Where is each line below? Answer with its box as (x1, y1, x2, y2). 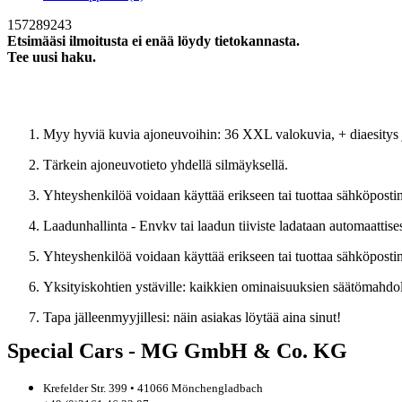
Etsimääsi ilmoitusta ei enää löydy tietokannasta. (7, 32, 300, 48)
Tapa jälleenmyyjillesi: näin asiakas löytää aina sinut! (43, 309, 341, 325)
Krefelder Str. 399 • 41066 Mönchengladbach (43, 380, 263, 395)
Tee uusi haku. (7, 48, 96, 65)
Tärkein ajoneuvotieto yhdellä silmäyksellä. (43, 156, 288, 172)
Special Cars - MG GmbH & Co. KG (7, 338, 347, 363)
